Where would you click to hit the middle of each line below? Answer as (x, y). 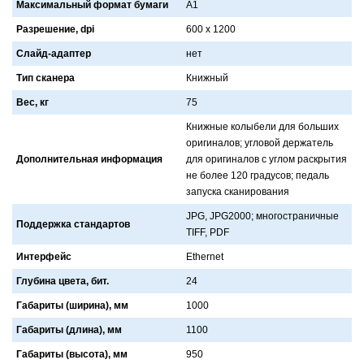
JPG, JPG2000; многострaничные (262, 216)
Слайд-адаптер (54, 53)
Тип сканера (45, 78)
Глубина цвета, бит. (63, 281)
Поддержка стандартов (73, 224)
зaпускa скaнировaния (238, 191)
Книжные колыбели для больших (262, 126)
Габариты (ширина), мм (72, 305)
